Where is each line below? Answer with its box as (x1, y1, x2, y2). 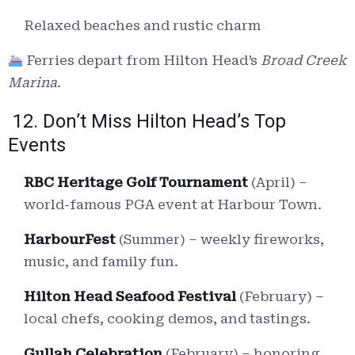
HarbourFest (24, 231, 116, 248)
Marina (8, 74, 57, 91)
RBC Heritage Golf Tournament (24, 174, 248, 191)
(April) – (248, 174, 307, 191)
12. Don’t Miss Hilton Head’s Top (8, 110, 286, 133)
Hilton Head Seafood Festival (24, 288, 236, 305)
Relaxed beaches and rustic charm (24, 17, 261, 34)
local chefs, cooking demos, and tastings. (24, 311, 311, 327)
